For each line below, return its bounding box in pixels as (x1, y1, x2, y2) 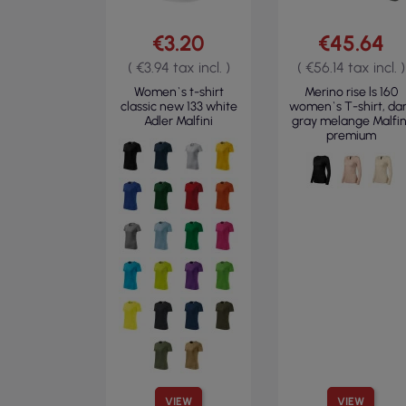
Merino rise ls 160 (304, 84, 398, 100)
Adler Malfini (144, 113, 213, 129)
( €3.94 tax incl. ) (127, 59, 230, 76)
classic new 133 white (120, 99, 237, 114)
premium (325, 128, 376, 143)
